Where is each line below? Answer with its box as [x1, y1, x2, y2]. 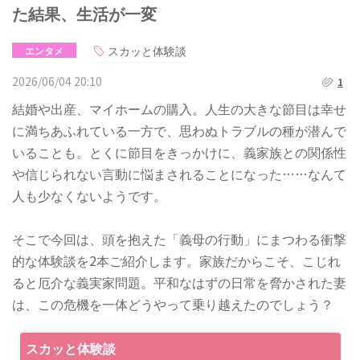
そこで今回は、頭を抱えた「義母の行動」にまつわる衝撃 [12, 228, 346, 248]
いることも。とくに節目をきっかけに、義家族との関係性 [12, 141, 346, 162]
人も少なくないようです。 [12, 185, 166, 205]
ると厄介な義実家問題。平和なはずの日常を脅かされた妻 [12, 272, 346, 292]
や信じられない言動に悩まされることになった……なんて [12, 163, 346, 183]
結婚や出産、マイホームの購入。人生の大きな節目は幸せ [12, 98, 346, 118]
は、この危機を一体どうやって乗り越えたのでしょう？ [12, 293, 333, 313]
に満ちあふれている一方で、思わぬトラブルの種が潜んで [12, 120, 346, 140]
